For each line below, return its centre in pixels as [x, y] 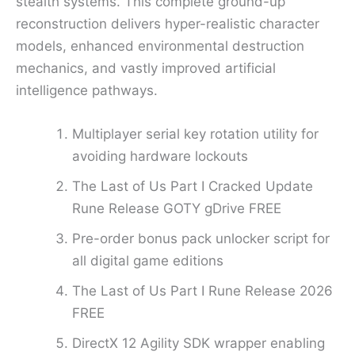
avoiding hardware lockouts [160, 157]
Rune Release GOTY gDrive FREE [177, 209]
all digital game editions [148, 261]
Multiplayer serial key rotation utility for [195, 134]
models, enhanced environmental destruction [160, 46]
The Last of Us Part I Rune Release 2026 [202, 291]
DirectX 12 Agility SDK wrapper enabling [198, 344]
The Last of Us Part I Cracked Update [193, 187]
